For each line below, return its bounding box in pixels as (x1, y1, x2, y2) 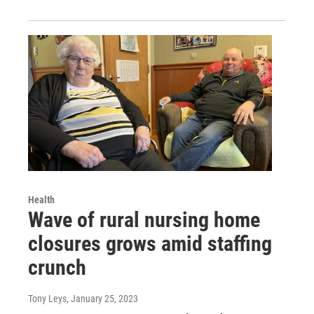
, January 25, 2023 (67, 292, 138, 304)
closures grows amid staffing (28, 231, 272, 256)
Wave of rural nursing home (28, 207, 260, 232)
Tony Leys (28, 292, 67, 304)
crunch (28, 254, 86, 280)
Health (28, 193, 55, 205)
